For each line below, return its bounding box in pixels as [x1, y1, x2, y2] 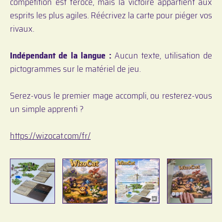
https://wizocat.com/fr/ [10, 128, 91, 143]
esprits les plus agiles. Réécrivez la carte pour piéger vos [10, 8, 212, 22]
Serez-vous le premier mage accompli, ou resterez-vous [10, 88, 212, 103]
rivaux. [10, 21, 34, 36]
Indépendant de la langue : [10, 48, 111, 62]
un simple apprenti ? [10, 102, 84, 116]
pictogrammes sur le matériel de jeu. [10, 61, 141, 76]
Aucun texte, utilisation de [111, 48, 212, 62]
